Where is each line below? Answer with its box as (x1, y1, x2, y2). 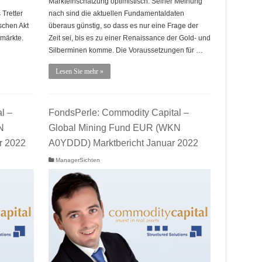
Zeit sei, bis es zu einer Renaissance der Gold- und (48, 33, 211, 42)
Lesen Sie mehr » (55, 67, 104, 75)
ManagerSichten (55, 157, 100, 163)
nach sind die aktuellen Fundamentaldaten (48, 9, 184, 18)
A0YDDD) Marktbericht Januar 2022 (48, 138, 198, 148)
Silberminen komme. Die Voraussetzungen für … (48, 46, 203, 54)
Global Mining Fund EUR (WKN (48, 123, 181, 133)
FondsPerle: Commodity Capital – (48, 108, 189, 118)
